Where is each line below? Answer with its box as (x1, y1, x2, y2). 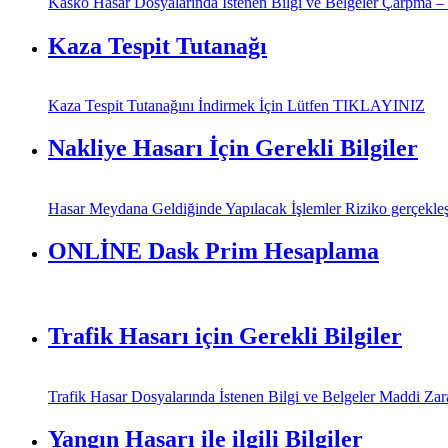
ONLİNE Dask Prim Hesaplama (48, 238, 379, 265)
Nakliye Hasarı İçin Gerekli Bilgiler (48, 135, 418, 162)
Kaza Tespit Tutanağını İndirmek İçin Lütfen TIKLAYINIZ (48, 97, 425, 115)
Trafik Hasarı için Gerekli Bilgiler (48, 322, 402, 349)
